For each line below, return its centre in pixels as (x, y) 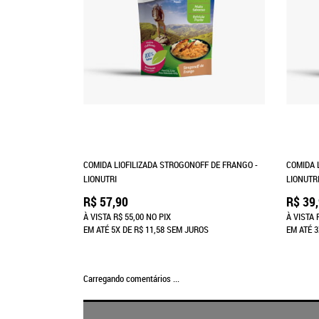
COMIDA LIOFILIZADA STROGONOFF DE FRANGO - (171, 164)
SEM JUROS (187, 229)
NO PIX (157, 216)
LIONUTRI (100, 178)
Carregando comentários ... (131, 278)
